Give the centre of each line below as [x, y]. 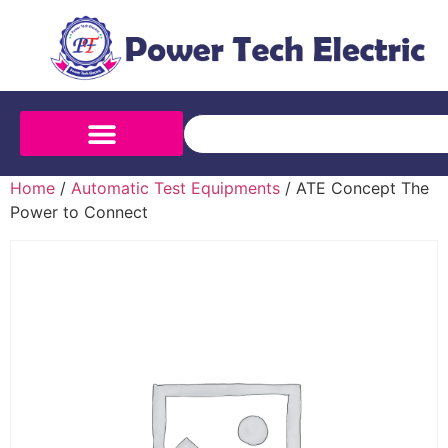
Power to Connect [79, 212]
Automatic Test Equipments [175, 188]
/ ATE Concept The [354, 188]
